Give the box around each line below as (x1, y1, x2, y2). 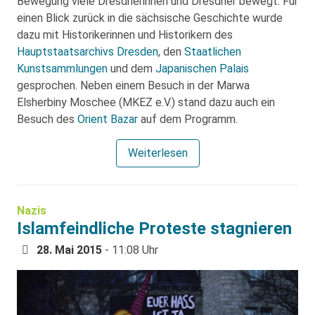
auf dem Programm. (138, 112, 238, 126)
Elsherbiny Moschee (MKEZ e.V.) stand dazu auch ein (17, 96, 275, 109)
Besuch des (17, 112, 77, 126)
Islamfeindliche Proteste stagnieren (17, 219, 292, 238)
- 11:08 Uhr (102, 243, 158, 257)
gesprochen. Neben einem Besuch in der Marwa (17, 79, 250, 92)
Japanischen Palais (155, 62, 249, 75)
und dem (108, 62, 155, 75)
